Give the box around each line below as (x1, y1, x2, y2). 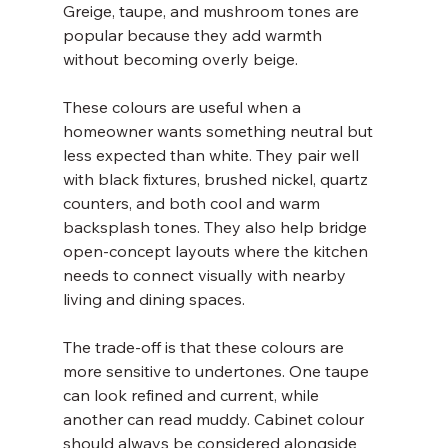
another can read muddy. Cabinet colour (62, 409, 368, 429)
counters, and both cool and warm (62, 193, 324, 213)
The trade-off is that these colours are (62, 337, 348, 357)
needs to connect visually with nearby (62, 265, 350, 285)
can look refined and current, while (62, 385, 323, 405)
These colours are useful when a (62, 97, 305, 117)
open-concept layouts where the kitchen (62, 241, 372, 261)
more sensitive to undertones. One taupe (62, 361, 373, 381)
